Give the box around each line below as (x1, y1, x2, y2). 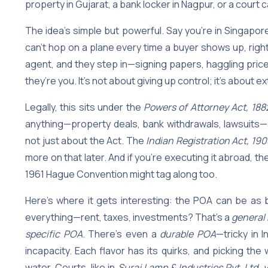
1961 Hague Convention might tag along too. (25, 167, 217, 181)
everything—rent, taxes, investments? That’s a (25, 210, 232, 224)
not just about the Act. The (25, 133, 147, 147)
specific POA (25, 227, 83, 240)
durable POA (160, 227, 217, 240)
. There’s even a (82, 227, 160, 240)
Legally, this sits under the (25, 100, 144, 114)
